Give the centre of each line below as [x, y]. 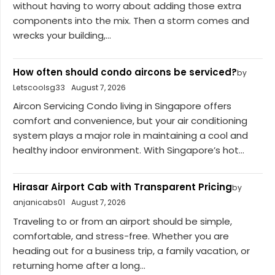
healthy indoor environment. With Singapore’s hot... [129, 150]
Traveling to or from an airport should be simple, [122, 221]
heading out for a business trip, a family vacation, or [131, 250]
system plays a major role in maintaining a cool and [130, 136]
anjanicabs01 [39, 203]
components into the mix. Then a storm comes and [131, 20]
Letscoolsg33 [39, 87]
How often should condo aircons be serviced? [125, 72]
